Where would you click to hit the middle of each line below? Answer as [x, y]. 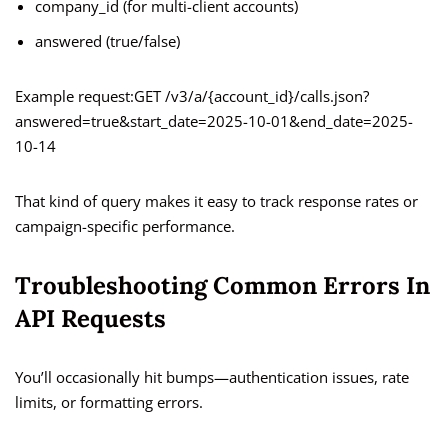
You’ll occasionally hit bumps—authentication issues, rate [212, 377]
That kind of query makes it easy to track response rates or [216, 201]
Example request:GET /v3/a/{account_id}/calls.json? [192, 96]
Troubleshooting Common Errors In [222, 286]
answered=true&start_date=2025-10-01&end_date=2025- [214, 121]
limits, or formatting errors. [109, 402]
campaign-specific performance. [125, 226]
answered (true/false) [107, 41]
